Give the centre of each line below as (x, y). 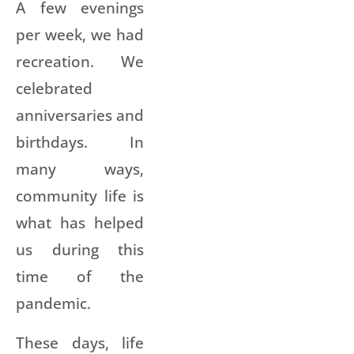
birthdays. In (80, 141)
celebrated (54, 88)
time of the (80, 276)
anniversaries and (80, 115)
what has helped (80, 222)
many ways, (80, 168)
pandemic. (53, 303)
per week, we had (80, 34)
